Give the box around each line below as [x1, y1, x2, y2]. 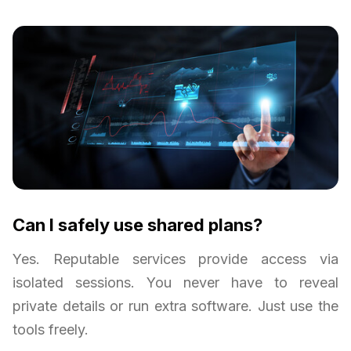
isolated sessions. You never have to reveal [13, 274, 338, 291]
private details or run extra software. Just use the [13, 298, 338, 315]
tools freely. [13, 321, 89, 338]
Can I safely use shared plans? [13, 215, 262, 236]
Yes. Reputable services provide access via [13, 251, 338, 268]
